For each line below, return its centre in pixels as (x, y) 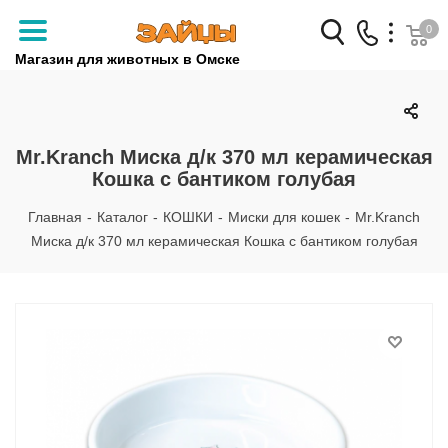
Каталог (122, 217)
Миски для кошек (284, 217)
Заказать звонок (277, 68)
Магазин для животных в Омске (127, 59)
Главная (55, 217)
